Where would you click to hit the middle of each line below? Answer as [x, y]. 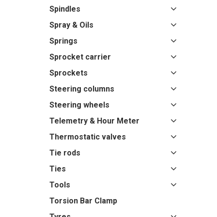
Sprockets [69, 73]
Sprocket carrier [80, 57]
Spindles [65, 9]
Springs [63, 41]
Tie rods [65, 153]
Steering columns [82, 89]
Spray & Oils [71, 25]
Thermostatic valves [88, 137]
